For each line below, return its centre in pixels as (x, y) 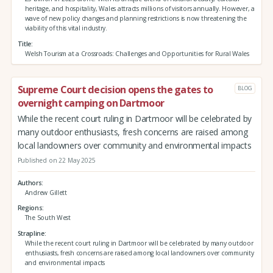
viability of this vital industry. (66, 28)
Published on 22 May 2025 (56, 161)
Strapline (31, 233)
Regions (30, 208)
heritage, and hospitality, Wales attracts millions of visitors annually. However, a (140, 8)
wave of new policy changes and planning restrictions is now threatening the (136, 18)
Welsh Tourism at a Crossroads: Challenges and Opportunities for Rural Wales (137, 53)
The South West (48, 218)
